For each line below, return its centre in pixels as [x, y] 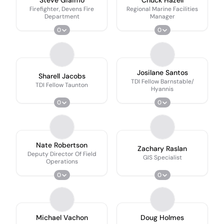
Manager [162, 16]
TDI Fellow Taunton [62, 85]
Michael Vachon [62, 217]
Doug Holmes [162, 217]
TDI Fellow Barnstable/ [162, 81]
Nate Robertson [62, 145]
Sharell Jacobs [62, 76]
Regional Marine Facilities [162, 9]
